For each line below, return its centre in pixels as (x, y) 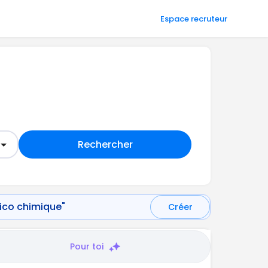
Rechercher (105, 144)
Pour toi (86, 246)
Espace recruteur (194, 19)
